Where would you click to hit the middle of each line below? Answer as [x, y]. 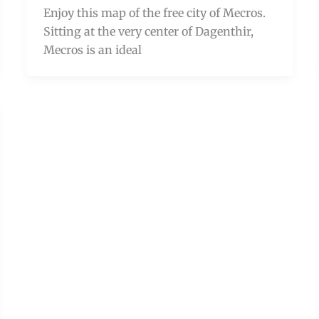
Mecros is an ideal [93, 49]
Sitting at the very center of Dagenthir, [149, 31]
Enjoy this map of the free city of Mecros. [155, 12]
